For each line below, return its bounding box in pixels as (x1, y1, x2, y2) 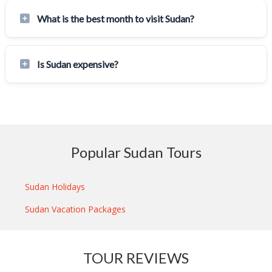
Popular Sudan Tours (70, 143, 202, 161)
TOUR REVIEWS (83, 248, 189, 267)
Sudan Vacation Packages (25, 203, 126, 215)
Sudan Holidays (25, 180, 86, 192)
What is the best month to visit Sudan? (37, 12, 194, 24)
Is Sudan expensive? (37, 58, 118, 70)
